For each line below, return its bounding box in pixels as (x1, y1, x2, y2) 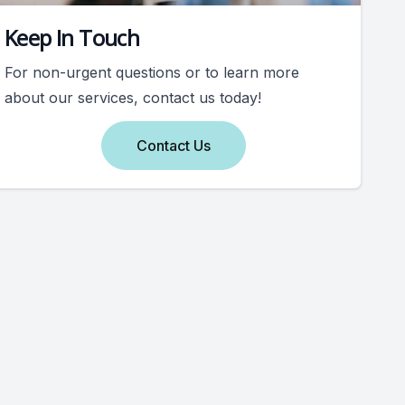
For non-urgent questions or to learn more (5, 63, 299, 81)
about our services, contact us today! (5, 89, 261, 107)
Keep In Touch (5, 23, 140, 52)
